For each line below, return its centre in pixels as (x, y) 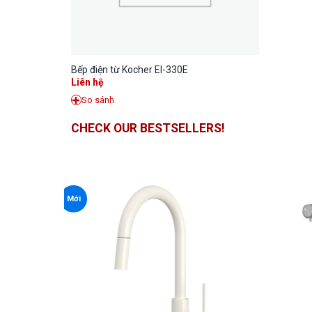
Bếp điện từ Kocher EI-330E (129, 70)
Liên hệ (87, 82)
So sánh (97, 100)
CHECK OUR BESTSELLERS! (148, 128)
